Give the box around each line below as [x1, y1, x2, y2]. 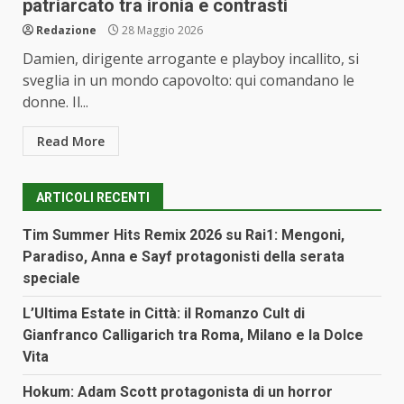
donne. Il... [23, 92, 88, 112]
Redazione [36, 23, 96, 38]
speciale [23, 270, 80, 287]
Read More [37, 133, 105, 150]
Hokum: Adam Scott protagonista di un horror [23, 383, 333, 400]
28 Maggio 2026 [119, 23, 203, 38]
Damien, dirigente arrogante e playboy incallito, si [23, 49, 359, 69]
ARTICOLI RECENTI [36, 190, 150, 205]
